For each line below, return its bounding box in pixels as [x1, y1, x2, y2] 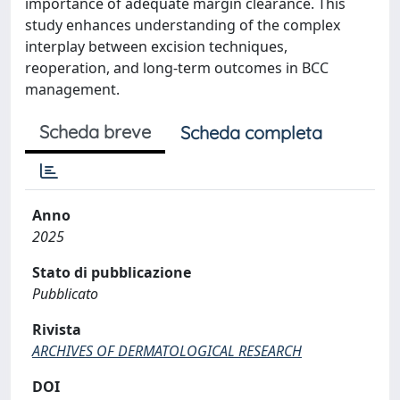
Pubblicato [32, 283, 98, 304]
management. [25, 79, 120, 99]
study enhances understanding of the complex [25, 14, 340, 35]
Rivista [32, 319, 81, 339]
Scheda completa [180, 121, 322, 144]
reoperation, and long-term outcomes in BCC [25, 57, 329, 78]
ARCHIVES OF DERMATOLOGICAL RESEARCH [32, 340, 302, 361]
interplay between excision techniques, [25, 36, 287, 56]
